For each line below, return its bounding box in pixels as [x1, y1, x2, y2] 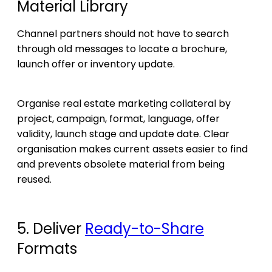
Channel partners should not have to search [17, 26, 229, 41]
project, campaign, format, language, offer [17, 111, 220, 126]
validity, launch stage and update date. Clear [17, 126, 229, 141]
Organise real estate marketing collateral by [17, 96, 231, 110]
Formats [17, 238, 77, 259]
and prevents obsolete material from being [17, 157, 225, 171]
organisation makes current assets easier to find [17, 141, 248, 156]
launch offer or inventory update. [17, 56, 175, 71]
